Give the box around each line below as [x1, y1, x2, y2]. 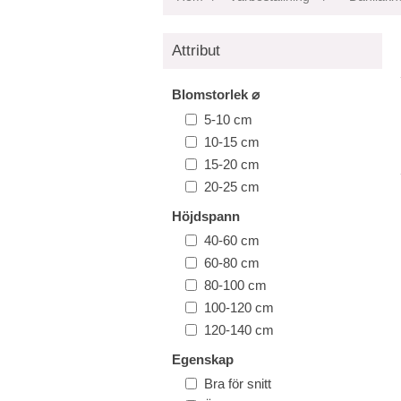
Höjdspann [172, 209, 240, 224]
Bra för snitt [204, 376, 271, 391]
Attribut [172, 42, 220, 59]
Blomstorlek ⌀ [172, 87, 260, 102]
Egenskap [172, 352, 234, 367]
